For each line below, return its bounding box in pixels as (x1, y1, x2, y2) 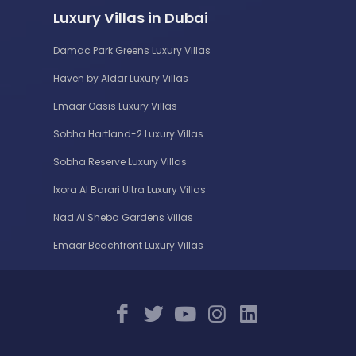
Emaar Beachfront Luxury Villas (53, 238, 203, 252)
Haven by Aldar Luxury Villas (53, 71, 188, 85)
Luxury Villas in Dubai (53, 7, 208, 28)
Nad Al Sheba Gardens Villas (53, 210, 193, 224)
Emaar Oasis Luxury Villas (53, 99, 177, 113)
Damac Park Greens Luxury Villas (53, 43, 211, 57)
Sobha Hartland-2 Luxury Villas (53, 126, 203, 141)
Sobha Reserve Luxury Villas (53, 154, 187, 168)
